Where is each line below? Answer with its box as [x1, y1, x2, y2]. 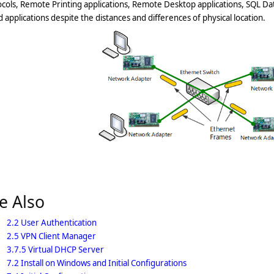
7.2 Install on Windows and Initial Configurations [7, 257, 187, 268]
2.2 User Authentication [7, 217, 97, 228]
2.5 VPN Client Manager [7, 231, 96, 242]
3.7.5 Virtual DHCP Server [7, 244, 104, 255]
